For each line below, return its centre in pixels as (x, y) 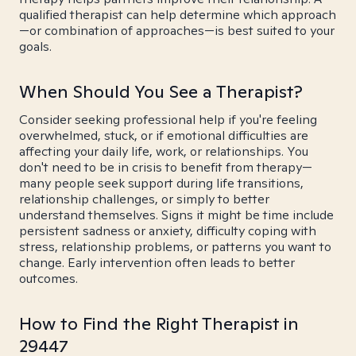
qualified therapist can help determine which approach (178, 15)
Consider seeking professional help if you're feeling (168, 120)
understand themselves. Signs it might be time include (176, 215)
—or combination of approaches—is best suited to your (177, 31)
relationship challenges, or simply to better (144, 199)
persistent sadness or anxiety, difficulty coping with (168, 231)
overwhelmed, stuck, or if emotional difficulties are (164, 135)
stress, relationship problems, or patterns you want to (175, 247)
